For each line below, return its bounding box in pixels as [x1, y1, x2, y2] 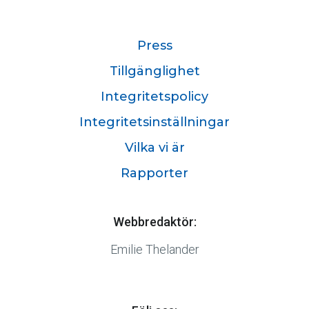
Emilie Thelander [110, 241, 199, 257]
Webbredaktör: [112, 215, 197, 230]
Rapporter [121, 166, 188, 181]
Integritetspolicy [101, 89, 208, 105]
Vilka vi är [124, 140, 185, 156]
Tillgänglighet [109, 63, 200, 79]
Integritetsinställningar [79, 114, 230, 130]
